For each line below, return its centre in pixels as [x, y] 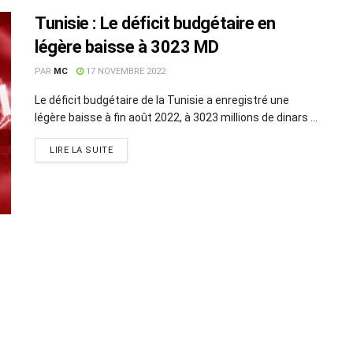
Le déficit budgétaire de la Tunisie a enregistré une [162, 100]
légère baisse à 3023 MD [127, 46]
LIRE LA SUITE [82, 150]
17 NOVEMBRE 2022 [124, 71]
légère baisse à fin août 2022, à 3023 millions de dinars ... [176, 117]
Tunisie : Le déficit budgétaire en [156, 23]
